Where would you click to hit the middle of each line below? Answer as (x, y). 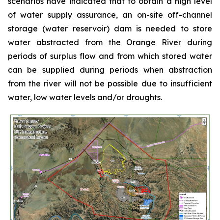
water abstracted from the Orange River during (110, 42)
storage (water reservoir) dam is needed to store (110, 28)
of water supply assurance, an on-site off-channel (110, 14)
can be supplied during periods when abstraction (110, 69)
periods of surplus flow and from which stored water (110, 56)
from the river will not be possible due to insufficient (110, 83)
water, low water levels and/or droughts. (86, 97)
